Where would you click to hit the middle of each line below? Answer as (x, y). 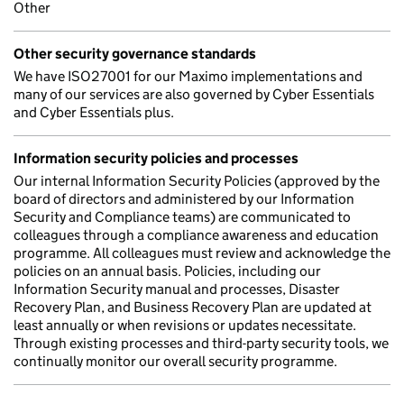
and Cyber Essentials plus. (94, 112)
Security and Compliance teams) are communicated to (182, 217)
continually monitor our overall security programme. (175, 361)
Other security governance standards (135, 54)
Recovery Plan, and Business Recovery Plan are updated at (193, 307)
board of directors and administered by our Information (184, 199)
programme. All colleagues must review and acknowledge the (202, 253)
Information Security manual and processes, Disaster (177, 289)
